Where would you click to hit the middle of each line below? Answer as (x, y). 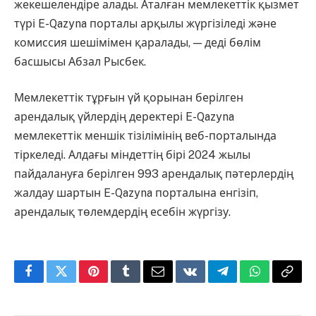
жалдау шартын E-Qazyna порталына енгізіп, (136, 193)
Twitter (79, 282)
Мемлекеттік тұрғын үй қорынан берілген (129, 98)
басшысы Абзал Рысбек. (80, 61)
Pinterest (114, 282)
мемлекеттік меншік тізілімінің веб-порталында (145, 136)
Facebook (53, 282)
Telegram (246, 282)
